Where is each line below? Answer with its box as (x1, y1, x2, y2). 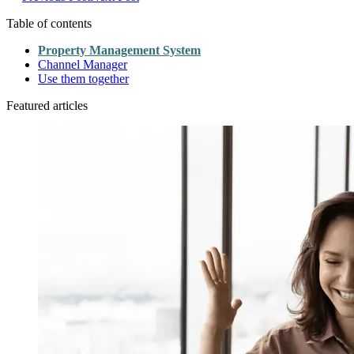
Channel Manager (38, 57, 127, 71)
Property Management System (38, 43, 201, 57)
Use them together (38, 71, 129, 85)
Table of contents (6, 16, 92, 30)
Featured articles (6, 98, 88, 112)
